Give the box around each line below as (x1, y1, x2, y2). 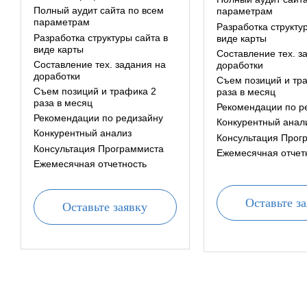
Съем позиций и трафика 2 (34, 85, 156, 97)
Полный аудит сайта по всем (34, 5, 164, 16)
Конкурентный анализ (34, 127, 132, 139)
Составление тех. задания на (34, 58, 166, 70)
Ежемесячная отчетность (34, 158, 147, 169)
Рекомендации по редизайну (34, 112, 163, 124)
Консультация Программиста (34, 143, 164, 154)
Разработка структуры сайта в (34, 32, 168, 43)
